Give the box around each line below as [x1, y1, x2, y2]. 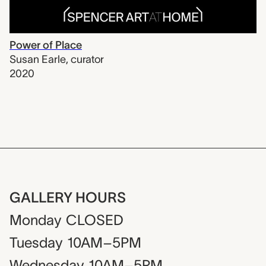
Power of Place [9, 39, 82, 52]
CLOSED [66, 212, 123, 229]
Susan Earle [9, 53, 66, 66]
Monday [9, 212, 61, 229]
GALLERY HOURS [9, 189, 126, 206]
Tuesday [9, 235, 62, 251]
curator [71, 53, 104, 66]
